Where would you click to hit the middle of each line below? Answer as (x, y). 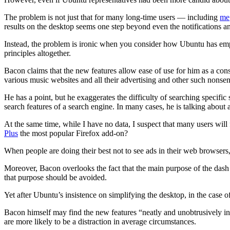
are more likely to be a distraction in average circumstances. (100, 221)
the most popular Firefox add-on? (73, 133)
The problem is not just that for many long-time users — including (112, 17)
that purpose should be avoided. (55, 177)
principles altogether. (37, 53)
